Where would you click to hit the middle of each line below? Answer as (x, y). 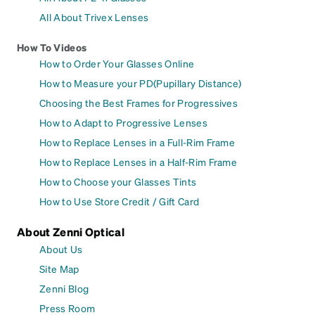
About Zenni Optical (71, 232)
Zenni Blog (64, 289)
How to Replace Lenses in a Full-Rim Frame (137, 142)
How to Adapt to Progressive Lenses (123, 123)
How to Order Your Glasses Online (117, 64)
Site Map (59, 269)
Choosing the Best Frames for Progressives (139, 103)
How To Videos (52, 47)
